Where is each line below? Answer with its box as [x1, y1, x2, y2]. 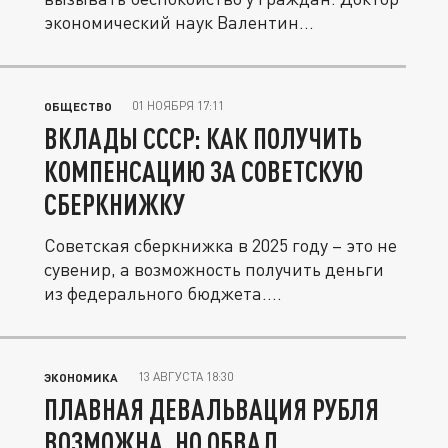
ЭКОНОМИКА [44, 370, 118, 384]
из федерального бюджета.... [44, 282, 282, 304]
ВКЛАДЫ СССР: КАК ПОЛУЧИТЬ [44, 121, 362, 155]
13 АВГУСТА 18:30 [138, 369, 233, 384]
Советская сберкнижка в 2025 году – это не [44, 234, 397, 256]
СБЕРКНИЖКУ [44, 187, 185, 221]
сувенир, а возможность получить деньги [44, 258, 384, 280]
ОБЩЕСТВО [44, 99, 112, 113]
